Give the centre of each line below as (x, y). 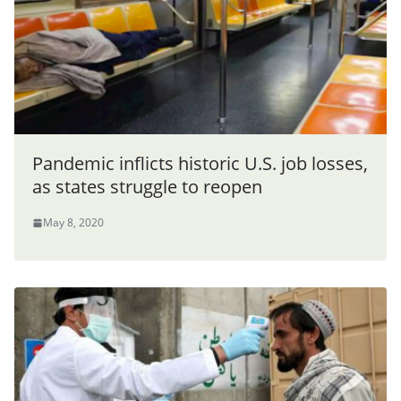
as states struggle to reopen (147, 187)
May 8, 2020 (73, 223)
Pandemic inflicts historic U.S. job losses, (200, 164)
